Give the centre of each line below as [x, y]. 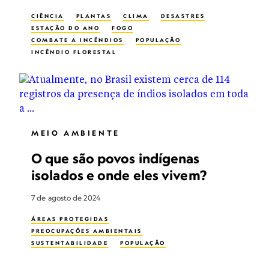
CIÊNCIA [48, 16]
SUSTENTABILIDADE [70, 243]
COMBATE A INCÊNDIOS [77, 40]
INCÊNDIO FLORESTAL [74, 52]
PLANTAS [93, 16]
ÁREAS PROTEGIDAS [70, 219]
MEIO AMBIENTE [76, 133]
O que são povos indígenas [116, 158]
